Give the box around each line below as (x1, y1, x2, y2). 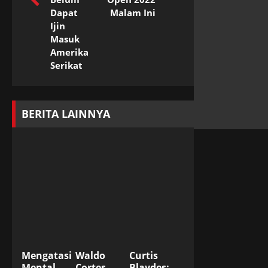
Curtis (129, 248, 158, 262)
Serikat (50, 59, 83, 71)
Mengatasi (22, 248, 72, 262)
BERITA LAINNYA (22, 106, 110, 121)
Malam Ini (110, 6, 156, 19)
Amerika (50, 45, 89, 58)
